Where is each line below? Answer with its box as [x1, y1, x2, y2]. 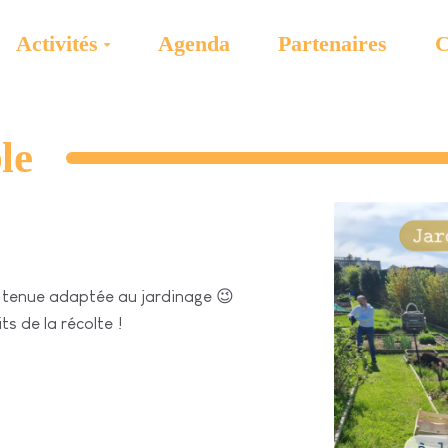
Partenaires [278, 30, 387, 56]
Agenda [158, 30, 231, 56]
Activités [15, 30, 98, 56]
